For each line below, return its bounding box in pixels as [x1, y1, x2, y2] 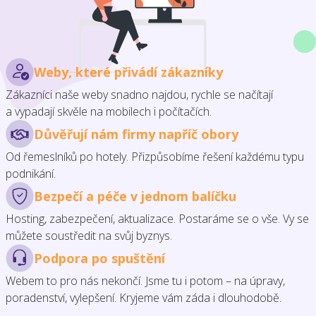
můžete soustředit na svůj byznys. [6, 227, 172, 243]
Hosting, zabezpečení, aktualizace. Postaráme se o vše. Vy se [6, 210, 309, 226]
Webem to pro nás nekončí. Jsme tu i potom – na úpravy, [6, 272, 285, 288]
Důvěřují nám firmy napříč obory [34, 125, 238, 142]
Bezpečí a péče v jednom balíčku [34, 187, 236, 205]
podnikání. [6, 165, 56, 181]
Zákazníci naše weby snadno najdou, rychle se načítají [6, 86, 273, 102]
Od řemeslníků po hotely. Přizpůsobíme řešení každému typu [6, 148, 304, 164]
